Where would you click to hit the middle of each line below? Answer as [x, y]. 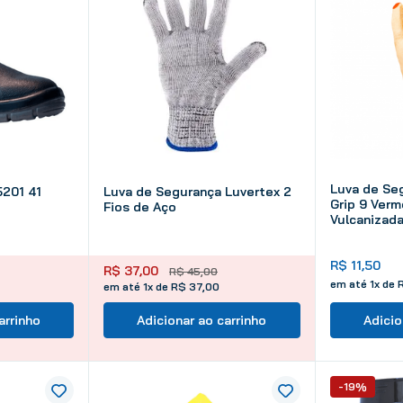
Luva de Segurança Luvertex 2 [197, 191]
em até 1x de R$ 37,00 [161, 286]
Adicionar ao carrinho [202, 320]
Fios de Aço [140, 206]
